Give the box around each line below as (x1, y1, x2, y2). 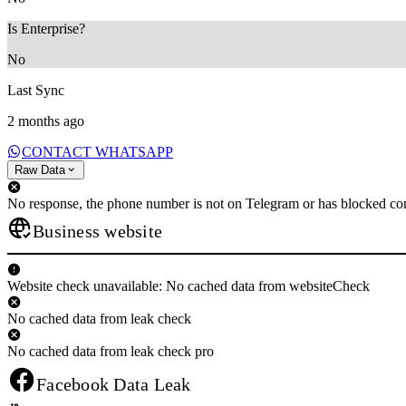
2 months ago (7, 112, 84, 129)
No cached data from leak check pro (7, 343, 214, 359)
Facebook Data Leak (36, 373, 191, 394)
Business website (33, 220, 162, 241)
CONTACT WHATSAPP (22, 143, 173, 159)
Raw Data (14, 162, 65, 177)
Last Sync (7, 82, 64, 98)
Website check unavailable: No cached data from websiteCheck (7, 277, 370, 294)
